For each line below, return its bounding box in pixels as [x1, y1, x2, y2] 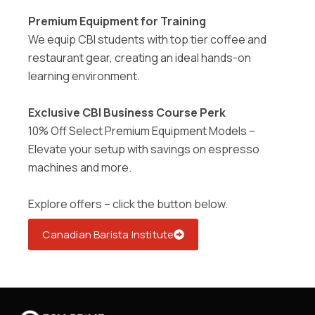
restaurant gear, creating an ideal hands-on [28, 50, 252, 65]
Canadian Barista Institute [42, 227, 174, 243]
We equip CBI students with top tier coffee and [28, 32, 267, 47]
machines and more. [28, 160, 132, 175]
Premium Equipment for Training [28, 13, 207, 29]
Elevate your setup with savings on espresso [28, 141, 260, 157]
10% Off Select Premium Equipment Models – [28, 123, 256, 139]
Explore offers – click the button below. [28, 196, 229, 212]
